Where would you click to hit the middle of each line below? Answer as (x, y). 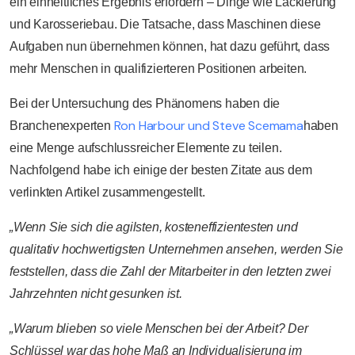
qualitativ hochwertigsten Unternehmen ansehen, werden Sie (176, 250)
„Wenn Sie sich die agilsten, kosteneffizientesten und (154, 227)
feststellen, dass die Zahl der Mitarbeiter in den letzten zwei (170, 272)
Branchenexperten (60, 126)
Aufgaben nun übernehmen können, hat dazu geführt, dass (170, 47)
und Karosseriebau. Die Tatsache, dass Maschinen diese (165, 25)
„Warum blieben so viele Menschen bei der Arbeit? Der (159, 329)
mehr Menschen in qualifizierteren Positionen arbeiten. (158, 69)
